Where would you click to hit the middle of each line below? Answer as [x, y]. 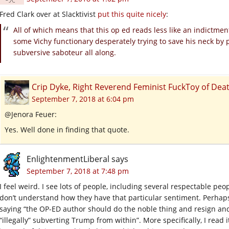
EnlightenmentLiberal [68, 159]
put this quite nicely [132, 14]
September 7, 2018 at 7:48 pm [78, 171]
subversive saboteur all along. [65, 52]
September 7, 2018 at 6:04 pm [83, 99]
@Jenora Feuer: [31, 114]
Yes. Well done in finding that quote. [67, 129]
